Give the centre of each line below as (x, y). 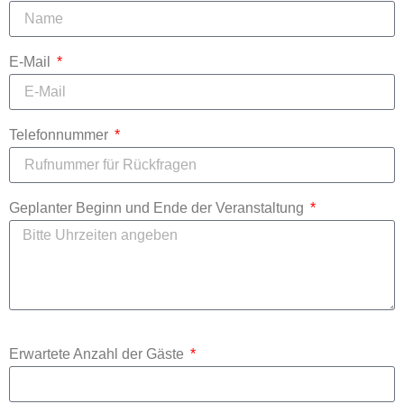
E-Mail (32, 62)
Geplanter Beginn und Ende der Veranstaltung (158, 208)
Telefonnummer (60, 135)
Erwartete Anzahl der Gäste (98, 354)
